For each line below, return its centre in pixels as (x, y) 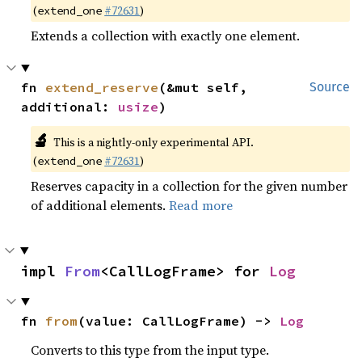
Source (330, 86)
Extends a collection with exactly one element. (166, 35)
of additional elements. (100, 205)
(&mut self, (203, 87)
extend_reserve (102, 87)
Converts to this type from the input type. (150, 349)
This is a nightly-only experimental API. (153, 142)
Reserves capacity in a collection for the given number (189, 185)
